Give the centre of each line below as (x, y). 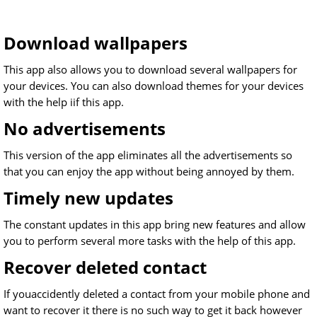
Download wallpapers (96, 43)
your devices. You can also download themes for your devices (154, 86)
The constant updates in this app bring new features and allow (155, 225)
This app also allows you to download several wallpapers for (150, 70)
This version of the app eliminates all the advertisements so (148, 155)
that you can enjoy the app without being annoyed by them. (149, 172)
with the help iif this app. (64, 102)
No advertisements (85, 129)
